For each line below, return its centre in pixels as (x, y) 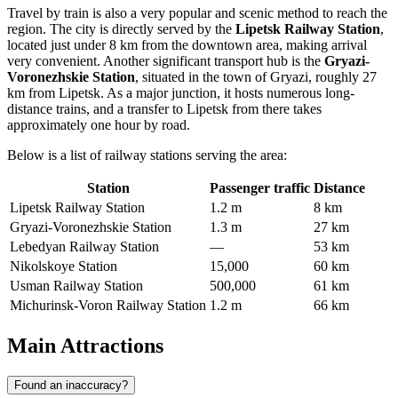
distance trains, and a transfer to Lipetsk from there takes (164, 109)
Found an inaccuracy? (71, 385)
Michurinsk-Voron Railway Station (108, 306)
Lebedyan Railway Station (84, 247)
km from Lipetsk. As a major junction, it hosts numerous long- (181, 93)
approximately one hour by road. (99, 125)
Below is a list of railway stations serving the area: (147, 155)
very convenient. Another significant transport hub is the (166, 61)
